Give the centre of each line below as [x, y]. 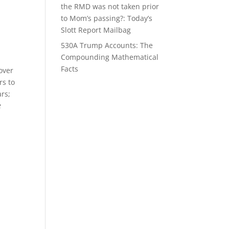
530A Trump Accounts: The [107, 45]
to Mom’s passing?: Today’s [107, 18]
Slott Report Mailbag [96, 30]
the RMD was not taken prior [110, 6]
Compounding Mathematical [110, 57]
